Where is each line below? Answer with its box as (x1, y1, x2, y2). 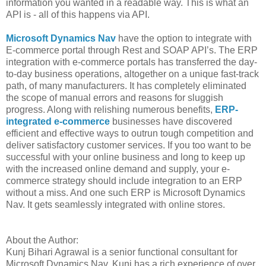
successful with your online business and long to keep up (6, 151, 245, 162)
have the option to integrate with (116, 33, 252, 43)
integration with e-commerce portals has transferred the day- (6, 56, 257, 67)
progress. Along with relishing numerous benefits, (6, 104, 215, 115)
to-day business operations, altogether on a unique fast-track (6, 68, 259, 79)
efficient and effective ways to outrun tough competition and (6, 128, 254, 138)
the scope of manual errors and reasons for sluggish (6, 92, 223, 103)
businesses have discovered (110, 116, 232, 126)
